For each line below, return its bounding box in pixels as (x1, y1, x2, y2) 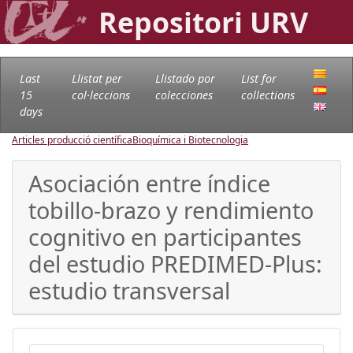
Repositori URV (98, 3, 308, 41)
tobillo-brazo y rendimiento (28, 194, 314, 225)
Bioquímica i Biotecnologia (132, 132, 248, 147)
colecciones (154, 87, 213, 102)
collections (240, 87, 295, 102)
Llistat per (71, 70, 122, 86)
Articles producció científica (12, 132, 132, 147)
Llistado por (154, 70, 215, 86)
